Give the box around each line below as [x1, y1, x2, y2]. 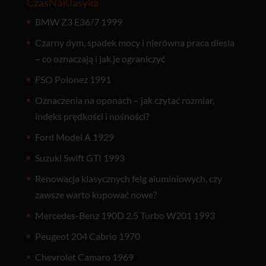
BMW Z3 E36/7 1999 [34, 16, 122, 28]
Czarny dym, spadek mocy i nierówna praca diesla [34, 37, 235, 49]
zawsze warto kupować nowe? [34, 189, 157, 201]
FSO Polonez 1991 [34, 74, 111, 85]
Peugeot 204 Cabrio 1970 [34, 230, 140, 242]
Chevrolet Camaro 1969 [34, 251, 134, 263]
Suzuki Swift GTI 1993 [34, 152, 125, 164]
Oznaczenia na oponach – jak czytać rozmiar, [34, 94, 214, 106]
